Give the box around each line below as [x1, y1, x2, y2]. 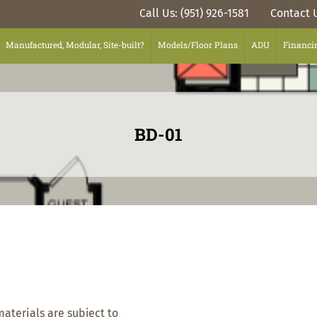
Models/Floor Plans [158, 39, 238, 50]
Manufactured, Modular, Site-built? [6, 39, 144, 50]
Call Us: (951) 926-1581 [139, 8, 249, 19]
